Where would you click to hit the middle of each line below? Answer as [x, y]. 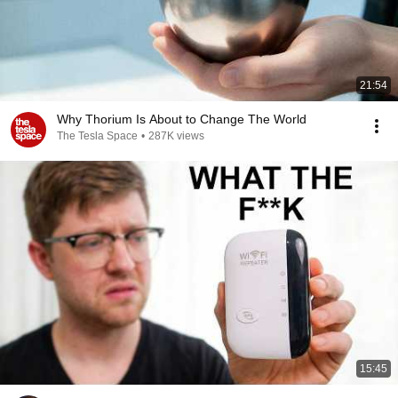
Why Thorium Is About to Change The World [182, 119]
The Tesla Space [97, 136]
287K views [176, 136]
